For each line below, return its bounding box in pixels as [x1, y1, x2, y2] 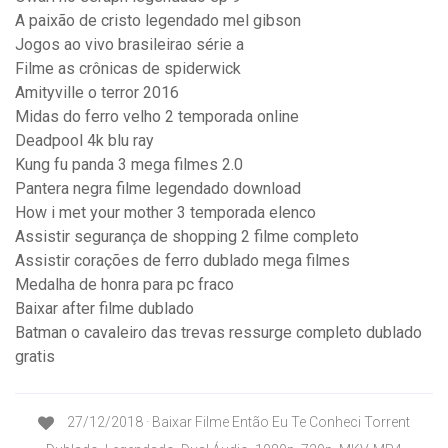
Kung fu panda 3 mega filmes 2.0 [15, 155, 243, 175]
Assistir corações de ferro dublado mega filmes [15, 251, 350, 271]
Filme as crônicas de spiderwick [15, 59, 241, 79]
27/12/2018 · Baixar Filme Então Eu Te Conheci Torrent [64, 414, 410, 431]
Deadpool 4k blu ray [15, 131, 154, 151]
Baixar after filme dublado [15, 299, 194, 319]
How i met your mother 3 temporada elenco [15, 203, 316, 223]
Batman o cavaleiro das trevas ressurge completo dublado [15, 323, 422, 343]
